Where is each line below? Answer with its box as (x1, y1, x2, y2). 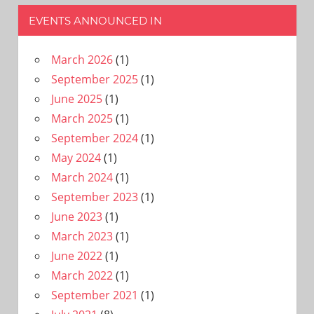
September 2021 (50, 287, 138, 303)
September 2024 (50, 130, 138, 146)
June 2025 (50, 90, 102, 107)
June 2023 (50, 208, 102, 224)
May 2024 (50, 149, 101, 165)
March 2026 (50, 51, 113, 67)
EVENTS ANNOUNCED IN (28, 13, 162, 27)
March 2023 (50, 228, 113, 244)
